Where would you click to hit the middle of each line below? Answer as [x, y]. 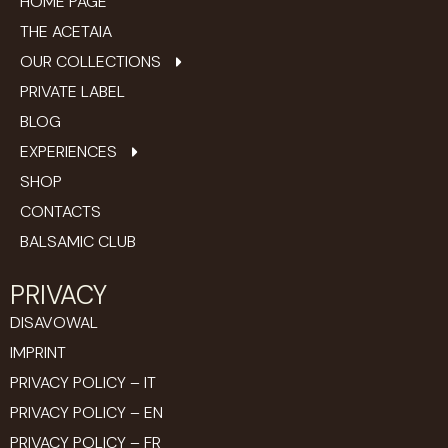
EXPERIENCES [68, 151]
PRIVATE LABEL [72, 91]
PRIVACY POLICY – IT [83, 382]
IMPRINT [38, 352]
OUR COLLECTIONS [90, 61]
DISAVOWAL [54, 322]
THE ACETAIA [66, 31]
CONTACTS [60, 211]
